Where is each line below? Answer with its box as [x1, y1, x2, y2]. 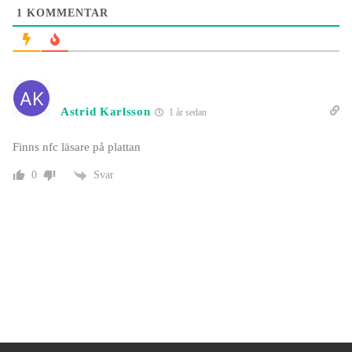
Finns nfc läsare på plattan [13, 141, 141, 154]
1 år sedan [166, 107, 207, 119]
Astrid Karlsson [60, 105, 151, 119]
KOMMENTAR [23, 7, 108, 20]
